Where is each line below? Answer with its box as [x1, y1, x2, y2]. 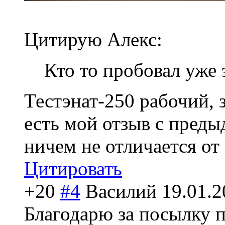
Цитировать [24, 158, 122, 180]
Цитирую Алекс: [24, 29, 162, 51]
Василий [85, 180, 157, 202]
